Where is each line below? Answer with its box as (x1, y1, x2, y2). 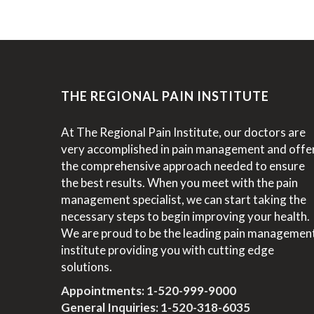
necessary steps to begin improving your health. (61, 209, 310, 224)
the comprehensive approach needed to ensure (61, 158, 305, 173)
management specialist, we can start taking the (61, 192, 306, 207)
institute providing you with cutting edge (61, 243, 274, 257)
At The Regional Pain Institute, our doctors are (61, 125, 306, 139)
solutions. (61, 259, 112, 274)
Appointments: (61, 283, 146, 298)
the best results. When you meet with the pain (61, 175, 298, 190)
